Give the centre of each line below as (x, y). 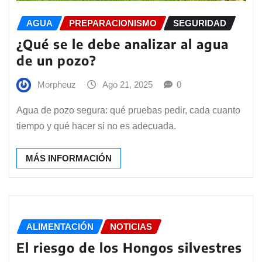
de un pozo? (56, 61)
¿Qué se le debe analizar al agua (123, 44)
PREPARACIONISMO (113, 23)
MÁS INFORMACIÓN (69, 158)
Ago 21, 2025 (127, 85)
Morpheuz (57, 85)
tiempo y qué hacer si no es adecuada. (96, 126)
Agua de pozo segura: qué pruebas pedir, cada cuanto (128, 110)
